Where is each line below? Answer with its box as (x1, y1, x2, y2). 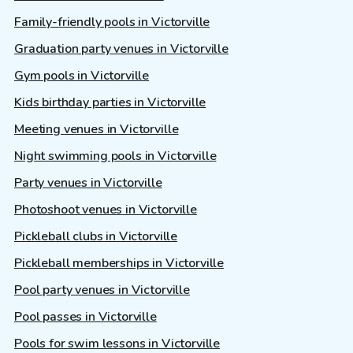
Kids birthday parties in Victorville (14, 94, 206, 112)
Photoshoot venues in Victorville (14, 201, 197, 219)
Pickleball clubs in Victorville (14, 228, 178, 246)
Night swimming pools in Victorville (14, 147, 217, 165)
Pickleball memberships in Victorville (14, 255, 225, 273)
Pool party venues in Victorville (14, 281, 190, 299)
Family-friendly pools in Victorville (14, 13, 210, 32)
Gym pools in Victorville (14, 67, 150, 85)
